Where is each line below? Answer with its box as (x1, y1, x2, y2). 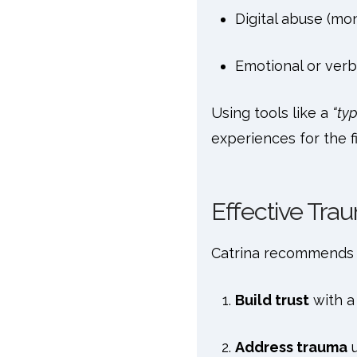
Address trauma (234, 338, 347, 355)
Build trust (234, 291, 309, 308)
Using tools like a (211, 104, 332, 121)
